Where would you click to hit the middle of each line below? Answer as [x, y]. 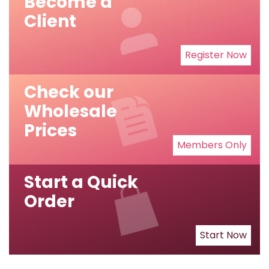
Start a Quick [81, 182]
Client [50, 21]
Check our [69, 92]
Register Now [216, 55]
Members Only [212, 145]
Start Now [223, 235]
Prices [50, 130]
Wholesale [71, 111]
